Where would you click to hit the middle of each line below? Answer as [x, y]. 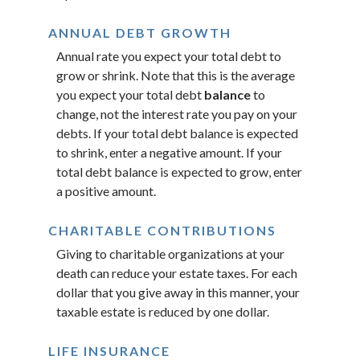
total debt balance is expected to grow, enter [179, 172]
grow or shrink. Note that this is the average [176, 76]
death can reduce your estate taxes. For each [177, 273]
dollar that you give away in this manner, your [178, 292]
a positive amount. [106, 191]
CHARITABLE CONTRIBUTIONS [162, 231]
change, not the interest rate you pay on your [177, 114]
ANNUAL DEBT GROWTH [140, 33]
